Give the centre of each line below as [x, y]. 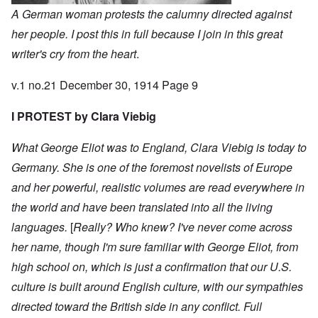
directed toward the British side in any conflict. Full [137, 307]
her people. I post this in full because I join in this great [147, 34]
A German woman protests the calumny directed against [152, 14]
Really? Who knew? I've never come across [183, 227]
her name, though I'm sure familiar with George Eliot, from [155, 247]
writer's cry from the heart [74, 54]
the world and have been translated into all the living [142, 207]
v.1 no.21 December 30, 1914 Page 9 [105, 85]
